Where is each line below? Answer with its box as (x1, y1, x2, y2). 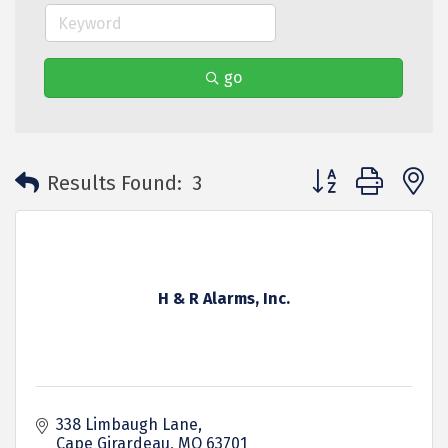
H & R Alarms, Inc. (158, 289, 290, 308)
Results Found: (47, 170, 182, 195)
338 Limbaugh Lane (56, 415, 198, 434)
